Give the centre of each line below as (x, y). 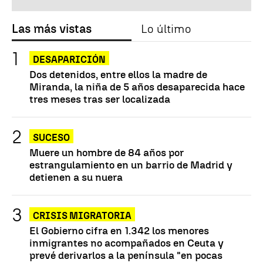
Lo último (166, 28)
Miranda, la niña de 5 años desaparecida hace (137, 86)
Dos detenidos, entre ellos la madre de (118, 74)
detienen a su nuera (76, 177)
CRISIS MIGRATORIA (82, 215)
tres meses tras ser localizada (100, 99)
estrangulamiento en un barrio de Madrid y (131, 164)
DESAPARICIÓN (69, 59)
